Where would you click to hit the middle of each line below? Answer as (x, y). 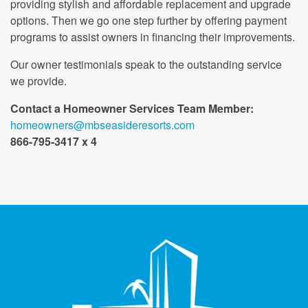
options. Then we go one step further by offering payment (148, 20)
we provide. (38, 81)
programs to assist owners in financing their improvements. (153, 37)
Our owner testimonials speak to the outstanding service (146, 64)
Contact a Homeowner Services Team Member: (132, 108)
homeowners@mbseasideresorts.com (102, 125)
